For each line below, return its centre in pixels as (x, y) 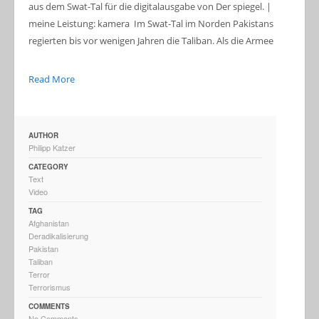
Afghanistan (49, 223)
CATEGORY (48, 166)
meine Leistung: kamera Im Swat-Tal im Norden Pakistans (151, 23)
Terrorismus (49, 287)
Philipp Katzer (52, 147)
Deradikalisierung (58, 235)
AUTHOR (43, 135)
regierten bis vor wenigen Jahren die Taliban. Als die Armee (151, 40)
